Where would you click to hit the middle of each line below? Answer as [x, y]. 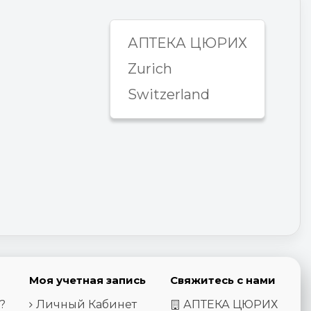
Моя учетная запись [88, 280]
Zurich [150, 69]
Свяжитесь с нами [223, 280]
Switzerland [169, 94]
